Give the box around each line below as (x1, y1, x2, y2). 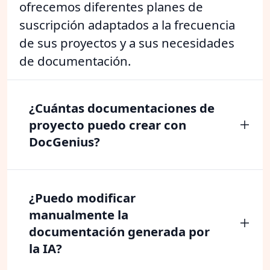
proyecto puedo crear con (29, 116, 186, 133)
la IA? (29, 239, 62, 257)
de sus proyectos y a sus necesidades (19, 34, 234, 51)
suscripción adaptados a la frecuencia (19, 16, 235, 33)
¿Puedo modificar (29, 189, 136, 206)
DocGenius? (29, 133, 100, 150)
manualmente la (29, 206, 128, 223)
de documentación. (19, 52, 131, 69)
